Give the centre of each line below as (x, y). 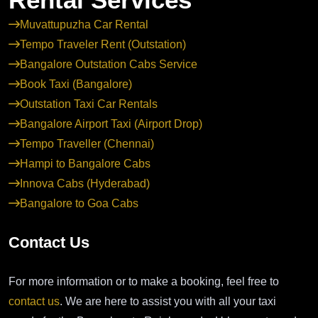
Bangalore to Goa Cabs (79, 204)
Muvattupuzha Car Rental (84, 25)
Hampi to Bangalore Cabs (85, 164)
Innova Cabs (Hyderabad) (85, 184)
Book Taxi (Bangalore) (76, 84)
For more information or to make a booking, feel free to (144, 282)
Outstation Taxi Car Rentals (89, 104)
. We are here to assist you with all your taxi (168, 302)
